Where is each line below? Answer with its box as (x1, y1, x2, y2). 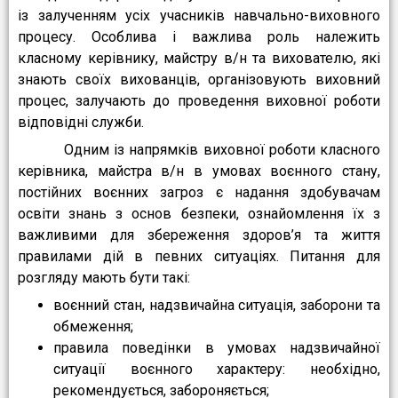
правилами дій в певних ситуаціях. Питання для (18, 248, 380, 266)
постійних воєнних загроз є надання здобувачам (18, 184, 380, 202)
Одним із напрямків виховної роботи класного (18, 141, 380, 159)
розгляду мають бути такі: (18, 269, 190, 287)
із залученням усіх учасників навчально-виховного (18, 7, 380, 25)
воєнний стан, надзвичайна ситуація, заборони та (53, 297, 380, 314)
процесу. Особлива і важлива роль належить (18, 28, 380, 46)
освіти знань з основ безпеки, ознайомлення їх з (18, 205, 380, 223)
